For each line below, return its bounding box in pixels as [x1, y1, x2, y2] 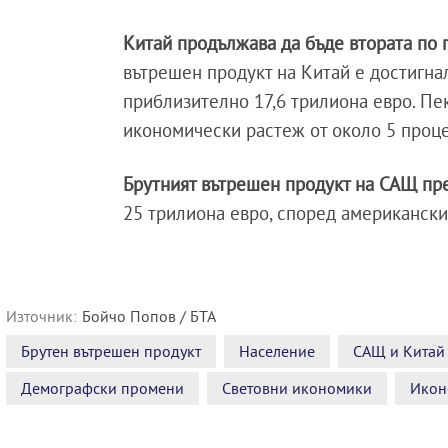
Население [239, 340, 315, 361]
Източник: [6, 305, 77, 326]
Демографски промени [21, 377, 184, 398]
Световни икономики [222, 377, 372, 398]
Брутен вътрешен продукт [21, 340, 201, 361]
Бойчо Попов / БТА [82, 305, 216, 326]
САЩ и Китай [353, 340, 445, 361]
